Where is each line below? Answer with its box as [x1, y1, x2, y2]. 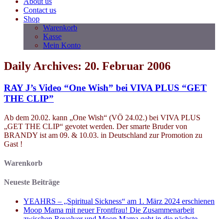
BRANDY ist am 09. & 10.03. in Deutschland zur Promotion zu [4, 131, 202, 139]
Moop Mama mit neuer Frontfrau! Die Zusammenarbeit [23, 206, 194, 215]
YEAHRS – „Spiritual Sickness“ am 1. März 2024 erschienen [23, 197, 215, 206]
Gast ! [4, 139, 22, 148]
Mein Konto [43, 41, 81, 49]
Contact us [23, 6, 56, 14]
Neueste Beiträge [4, 178, 60, 187]
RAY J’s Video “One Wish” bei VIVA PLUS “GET [4, 82, 207, 93]
